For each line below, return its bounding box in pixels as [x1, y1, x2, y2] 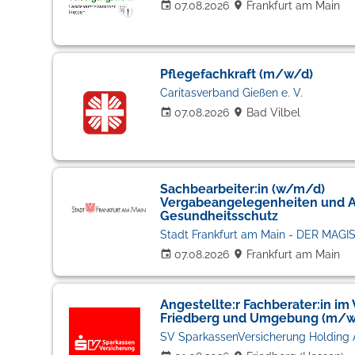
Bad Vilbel [246, 106, 300, 119]
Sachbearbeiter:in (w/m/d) [159, 181, 325, 197]
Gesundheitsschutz [159, 208, 278, 223]
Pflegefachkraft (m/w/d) [159, 67, 313, 82]
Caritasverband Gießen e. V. [159, 86, 303, 99]
